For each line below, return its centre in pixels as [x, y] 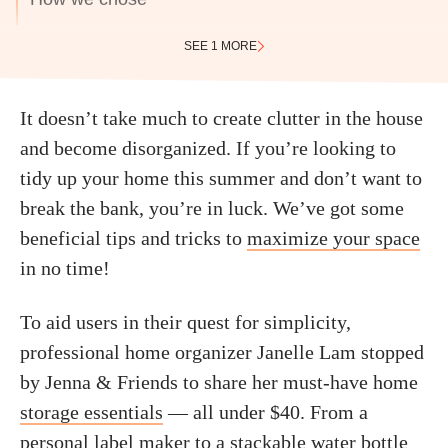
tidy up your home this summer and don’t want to [221, 178]
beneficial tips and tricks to [133, 238]
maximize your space [333, 238]
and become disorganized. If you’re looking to [208, 148]
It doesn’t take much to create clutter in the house [221, 118]
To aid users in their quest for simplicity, [185, 322]
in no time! [65, 268]
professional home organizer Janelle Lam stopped [222, 352]
